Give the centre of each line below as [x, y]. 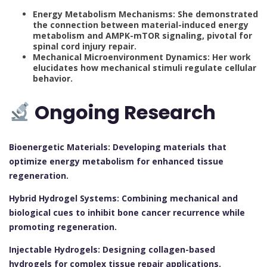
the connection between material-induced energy [141, 24]
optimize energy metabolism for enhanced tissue [116, 162]
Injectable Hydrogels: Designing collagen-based [112, 250]
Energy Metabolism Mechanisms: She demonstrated [145, 14]
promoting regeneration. [63, 227]
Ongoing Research [123, 112]
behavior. [53, 78]
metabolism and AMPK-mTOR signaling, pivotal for [142, 35]
